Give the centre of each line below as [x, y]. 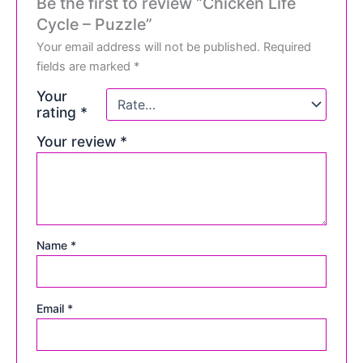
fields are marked [85, 66]
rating [59, 112]
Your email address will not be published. [149, 47]
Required [288, 47]
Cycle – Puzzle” [95, 24]
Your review [79, 141]
